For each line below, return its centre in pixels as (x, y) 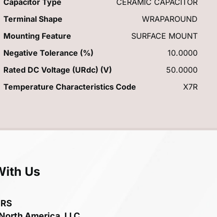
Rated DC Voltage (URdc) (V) (57, 70)
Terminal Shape (33, 19)
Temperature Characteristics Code (70, 86)
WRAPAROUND (170, 19)
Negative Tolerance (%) (48, 53)
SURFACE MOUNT (164, 36)
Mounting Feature (37, 36)
